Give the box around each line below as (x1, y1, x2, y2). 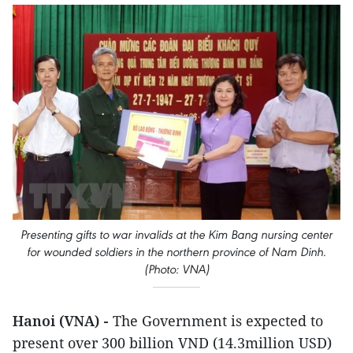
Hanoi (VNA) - (13, 311, 113, 331)
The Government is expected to (113, 311, 323, 331)
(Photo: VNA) (143, 262, 210, 277)
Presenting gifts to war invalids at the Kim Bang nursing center (20, 227, 333, 243)
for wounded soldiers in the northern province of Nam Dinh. (27, 244, 326, 260)
